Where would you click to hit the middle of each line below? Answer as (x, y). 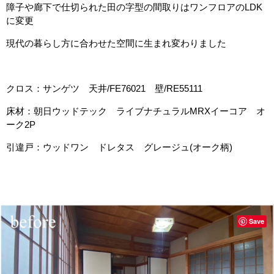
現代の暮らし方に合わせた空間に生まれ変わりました (116, 43)
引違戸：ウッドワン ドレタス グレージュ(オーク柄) (119, 147)
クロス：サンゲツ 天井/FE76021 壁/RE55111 (104, 88)
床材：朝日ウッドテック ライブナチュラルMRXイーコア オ (136, 111)
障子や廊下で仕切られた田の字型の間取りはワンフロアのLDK (134, 7)
